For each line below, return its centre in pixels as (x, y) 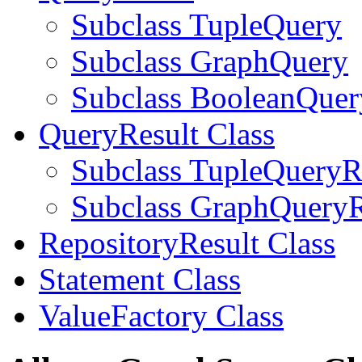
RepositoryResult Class (187, 243)
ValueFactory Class (161, 316)
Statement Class (140, 280)
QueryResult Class (157, 134)
